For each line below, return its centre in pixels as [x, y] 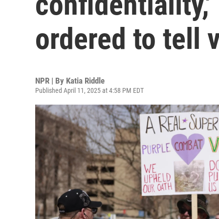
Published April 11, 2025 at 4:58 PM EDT [89, 90]
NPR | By [51, 81]
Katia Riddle [85, 81]
